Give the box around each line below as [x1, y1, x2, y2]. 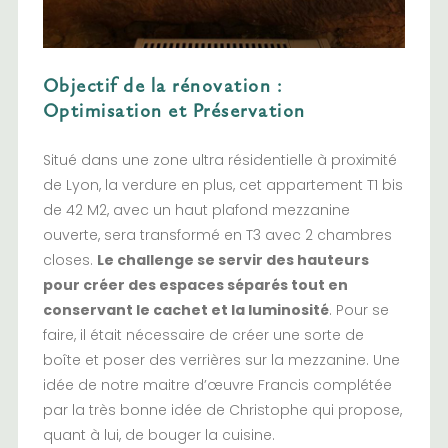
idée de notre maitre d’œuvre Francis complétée [42, 374, 392, 395]
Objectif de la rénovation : [42, 72, 283, 97]
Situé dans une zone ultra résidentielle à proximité [42, 149, 397, 170]
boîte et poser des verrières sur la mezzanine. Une [42, 349, 400, 370]
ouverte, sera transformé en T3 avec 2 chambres [42, 224, 392, 245]
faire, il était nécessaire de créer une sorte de [42, 324, 364, 345]
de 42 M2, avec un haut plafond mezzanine [42, 199, 350, 220]
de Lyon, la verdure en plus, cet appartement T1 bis [42, 174, 403, 195]
